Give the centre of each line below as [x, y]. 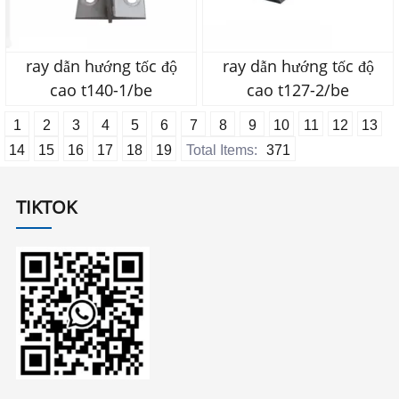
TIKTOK [46, 207]
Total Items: [222, 151]
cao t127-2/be [298, 90]
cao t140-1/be [101, 90]
